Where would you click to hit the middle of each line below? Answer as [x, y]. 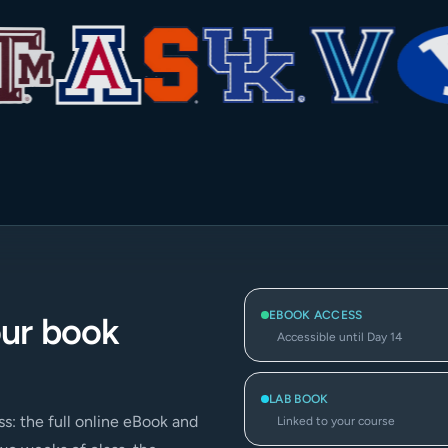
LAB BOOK [299, 399]
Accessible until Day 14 [339, 337]
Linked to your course [336, 421]
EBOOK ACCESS [316, 315]
